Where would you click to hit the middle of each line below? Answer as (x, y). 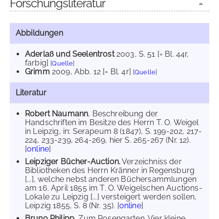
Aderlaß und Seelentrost (70, 54)
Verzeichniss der (151, 162)
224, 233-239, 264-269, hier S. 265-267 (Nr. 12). (108, 140)
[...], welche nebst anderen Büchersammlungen (111, 179)
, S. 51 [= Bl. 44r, (162, 54)
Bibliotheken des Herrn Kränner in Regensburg (110, 170)
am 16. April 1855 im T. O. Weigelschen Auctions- (114, 188)
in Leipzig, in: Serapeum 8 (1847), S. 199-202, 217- (114, 131)
